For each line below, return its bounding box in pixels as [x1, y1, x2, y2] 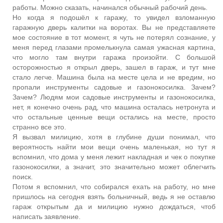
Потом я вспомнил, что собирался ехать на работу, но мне [12, 182, 216, 191]
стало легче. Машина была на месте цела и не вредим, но [12, 73, 216, 81]
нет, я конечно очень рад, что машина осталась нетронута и [12, 103, 216, 111]
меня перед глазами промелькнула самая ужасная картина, [12, 43, 216, 51]
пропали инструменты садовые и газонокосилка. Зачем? [12, 83, 216, 91]
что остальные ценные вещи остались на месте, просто [12, 112, 216, 121]
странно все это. [12, 122, 66, 131]
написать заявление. [12, 212, 81, 221]
